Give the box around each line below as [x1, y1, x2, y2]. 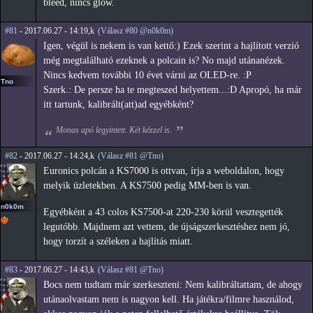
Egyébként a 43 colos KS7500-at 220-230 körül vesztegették [43, 207, 283, 218]
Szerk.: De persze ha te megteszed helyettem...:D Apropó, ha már [43, 85, 302, 96]
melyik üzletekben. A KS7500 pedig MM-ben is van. [43, 180, 252, 191]
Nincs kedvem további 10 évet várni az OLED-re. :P [43, 70, 252, 81]
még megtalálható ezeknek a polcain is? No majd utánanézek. [43, 55, 285, 66]
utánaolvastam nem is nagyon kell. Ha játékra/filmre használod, [43, 294, 294, 305]
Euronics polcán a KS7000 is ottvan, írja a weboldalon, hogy [43, 166, 284, 177]
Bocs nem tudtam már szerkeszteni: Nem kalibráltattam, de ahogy [43, 279, 303, 291]
